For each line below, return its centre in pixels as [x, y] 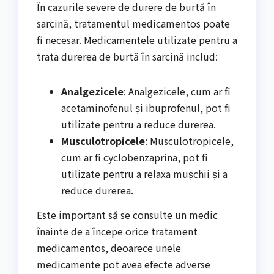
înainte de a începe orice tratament [117, 231]
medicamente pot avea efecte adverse [124, 264]
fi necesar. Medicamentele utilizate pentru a [137, 40]
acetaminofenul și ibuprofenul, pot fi [146, 108]
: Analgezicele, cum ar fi [177, 91]
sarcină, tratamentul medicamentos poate [133, 24]
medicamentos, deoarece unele [109, 247]
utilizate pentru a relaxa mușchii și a [144, 174]
